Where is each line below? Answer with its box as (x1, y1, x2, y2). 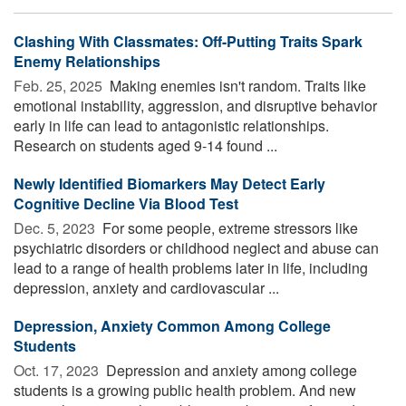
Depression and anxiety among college (102, 359, 357, 381)
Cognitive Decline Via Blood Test (14, 192, 238, 214)
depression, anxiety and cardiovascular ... (14, 276, 279, 298)
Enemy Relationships (14, 50, 160, 72)
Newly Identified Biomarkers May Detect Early (14, 172, 325, 194)
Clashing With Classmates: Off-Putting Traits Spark (14, 30, 362, 52)
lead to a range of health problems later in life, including (14, 256, 368, 278)
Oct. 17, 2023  (14, 359, 102, 381)
